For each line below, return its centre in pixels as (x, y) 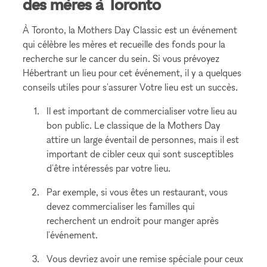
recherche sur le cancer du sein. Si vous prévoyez (121, 58)
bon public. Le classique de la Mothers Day (134, 125)
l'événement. (72, 235)
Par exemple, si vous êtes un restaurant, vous (137, 192)
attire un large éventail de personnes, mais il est (143, 139)
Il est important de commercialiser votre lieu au (142, 111)
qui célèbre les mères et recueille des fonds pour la (124, 44)
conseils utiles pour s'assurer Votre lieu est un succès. (131, 87)
